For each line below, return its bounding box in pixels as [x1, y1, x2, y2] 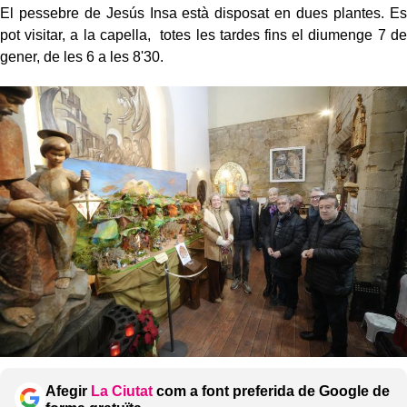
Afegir [45, 383, 91, 400]
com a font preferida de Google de [153, 383, 390, 400]
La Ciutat [91, 383, 153, 400]
